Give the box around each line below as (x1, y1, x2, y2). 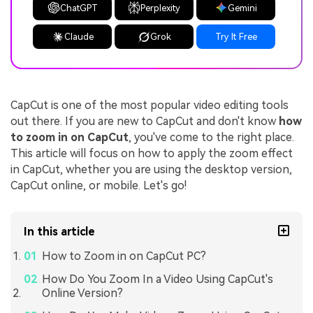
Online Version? (41, 286, 123, 300)
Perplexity (140, 2, 181, 13)
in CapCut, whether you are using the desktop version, (10, 163, 292, 177)
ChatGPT (59, 2, 98, 13)
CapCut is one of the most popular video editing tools (10, 99, 289, 112)
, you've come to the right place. (129, 131, 294, 145)
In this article (24, 224, 96, 238)
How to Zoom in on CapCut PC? (41, 249, 206, 263)
